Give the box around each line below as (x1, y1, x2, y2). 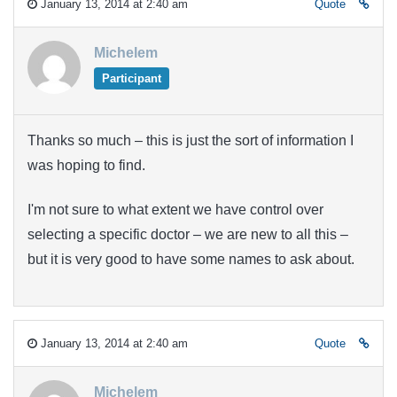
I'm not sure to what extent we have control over (27, 202, 323, 218)
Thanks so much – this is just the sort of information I (27, 132, 354, 148)
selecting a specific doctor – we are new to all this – (27, 227, 348, 243)
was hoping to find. (27, 157, 145, 173)
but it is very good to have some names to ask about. (27, 252, 354, 268)
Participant (101, 71, 161, 85)
